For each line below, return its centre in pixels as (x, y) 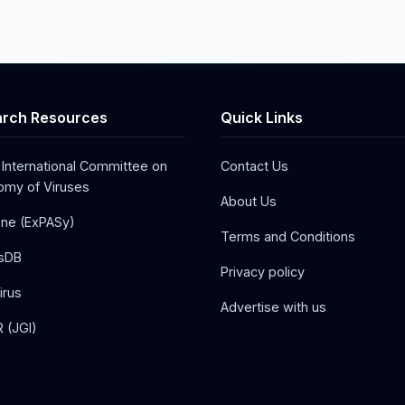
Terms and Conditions (288, 237)
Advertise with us (273, 307)
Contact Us (254, 166)
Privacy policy (263, 272)
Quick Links (262, 118)
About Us (249, 202)
